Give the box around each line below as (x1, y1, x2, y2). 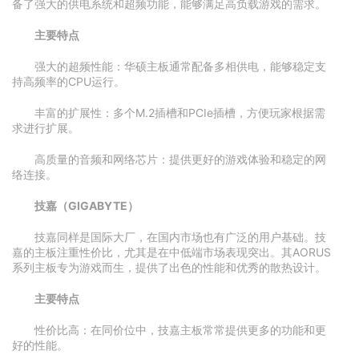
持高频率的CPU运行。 (12, 75, 125, 88)
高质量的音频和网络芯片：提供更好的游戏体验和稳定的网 (34, 152, 326, 166)
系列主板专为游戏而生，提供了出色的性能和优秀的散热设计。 (12, 260, 326, 274)
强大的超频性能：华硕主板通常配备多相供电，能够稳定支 (34, 59, 326, 73)
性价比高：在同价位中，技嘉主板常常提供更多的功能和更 (34, 323, 326, 337)
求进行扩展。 (12, 121, 79, 135)
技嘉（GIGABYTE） (34, 199, 139, 212)
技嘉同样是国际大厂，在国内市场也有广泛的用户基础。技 (34, 230, 326, 244)
